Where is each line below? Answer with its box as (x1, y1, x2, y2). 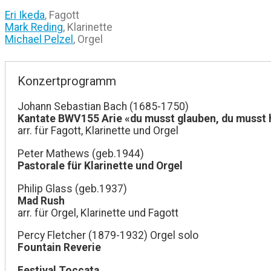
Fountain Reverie (18, 241, 101, 254)
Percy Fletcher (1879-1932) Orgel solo (18, 229, 198, 242)
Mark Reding (5, 21, 63, 34)
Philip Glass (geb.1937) (18, 182, 127, 195)
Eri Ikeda (5, 9, 45, 22)
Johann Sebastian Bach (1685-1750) (18, 100, 189, 113)
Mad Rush (18, 194, 65, 207)
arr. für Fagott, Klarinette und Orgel (18, 125, 178, 137)
